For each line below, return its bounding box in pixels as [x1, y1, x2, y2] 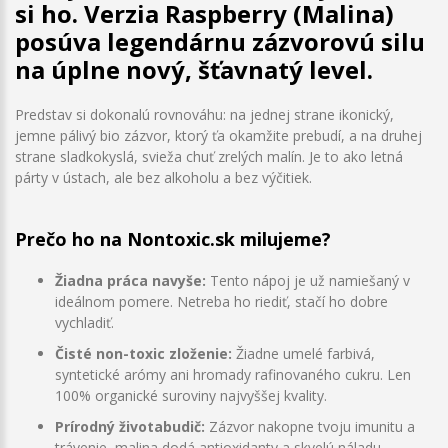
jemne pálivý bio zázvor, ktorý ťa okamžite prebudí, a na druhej [15, 125, 422, 145]
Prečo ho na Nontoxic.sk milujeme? [15, 226, 331, 251]
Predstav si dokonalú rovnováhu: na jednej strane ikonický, [15, 104, 394, 124]
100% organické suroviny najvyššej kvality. [55, 385, 327, 405]
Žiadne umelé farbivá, [232, 343, 375, 363]
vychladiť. [55, 312, 114, 332]
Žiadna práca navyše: [55, 270, 210, 290]
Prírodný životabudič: [55, 416, 209, 436]
